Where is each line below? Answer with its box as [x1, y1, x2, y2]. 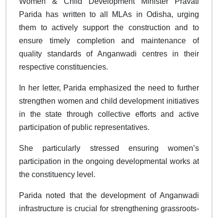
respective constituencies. [19, 63, 108, 71]
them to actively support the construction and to [19, 23, 199, 32]
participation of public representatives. [19, 123, 149, 131]
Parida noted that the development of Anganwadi [19, 191, 199, 200]
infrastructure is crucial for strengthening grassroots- [19, 204, 199, 213]
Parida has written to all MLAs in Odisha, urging [19, 10, 199, 18]
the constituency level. [19, 170, 95, 179]
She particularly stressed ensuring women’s [19, 144, 199, 152]
